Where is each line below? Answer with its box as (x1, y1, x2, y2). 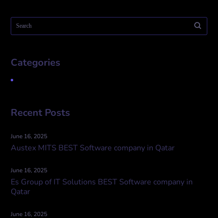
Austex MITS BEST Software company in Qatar (11, 143, 175, 153)
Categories (11, 56, 61, 69)
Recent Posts (11, 106, 71, 119)
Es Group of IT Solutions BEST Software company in (11, 177, 193, 187)
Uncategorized (18, 76, 58, 83)
